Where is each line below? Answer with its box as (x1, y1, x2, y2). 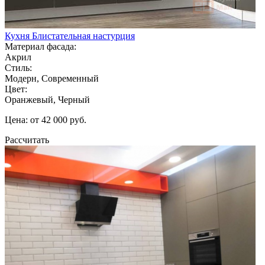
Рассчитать (5, 134, 49, 145)
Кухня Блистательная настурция (5, 30, 135, 41)
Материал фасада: (5, 41, 76, 51)
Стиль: (5, 62, 32, 73)
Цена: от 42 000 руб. (5, 114, 86, 125)
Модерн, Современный (5, 73, 99, 83)
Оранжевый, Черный (5, 94, 90, 105)
